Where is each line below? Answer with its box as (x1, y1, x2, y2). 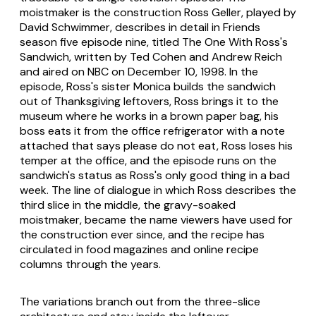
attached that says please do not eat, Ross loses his (20, 138, 293, 153)
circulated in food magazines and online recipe (20, 241, 259, 257)
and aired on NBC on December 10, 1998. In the (20, 63, 258, 79)
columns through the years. (20, 256, 161, 272)
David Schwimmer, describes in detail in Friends (20, 19, 260, 35)
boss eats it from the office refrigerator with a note (20, 123, 285, 138)
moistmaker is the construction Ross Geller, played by (20, 4, 296, 20)
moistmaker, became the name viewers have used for (20, 212, 293, 227)
